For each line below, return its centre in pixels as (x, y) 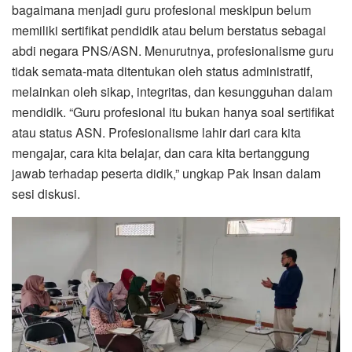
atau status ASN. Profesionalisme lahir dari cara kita (156, 132)
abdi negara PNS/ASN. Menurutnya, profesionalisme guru (173, 50)
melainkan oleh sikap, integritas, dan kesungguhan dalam (172, 91)
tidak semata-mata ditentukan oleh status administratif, (162, 71)
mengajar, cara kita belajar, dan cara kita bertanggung (161, 152)
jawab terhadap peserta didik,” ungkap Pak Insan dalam (166, 173)
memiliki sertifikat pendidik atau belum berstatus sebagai (169, 30)
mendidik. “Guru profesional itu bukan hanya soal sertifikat (173, 112)
